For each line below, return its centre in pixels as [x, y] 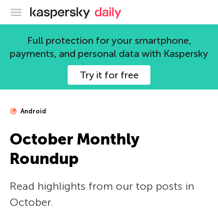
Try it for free [109, 75]
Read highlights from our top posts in [102, 186]
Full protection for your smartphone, [109, 40]
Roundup [44, 159]
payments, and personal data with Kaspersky [109, 54]
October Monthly [74, 139]
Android [33, 111]
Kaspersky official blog [129, 11]
